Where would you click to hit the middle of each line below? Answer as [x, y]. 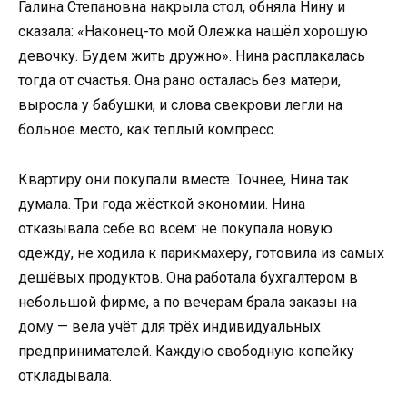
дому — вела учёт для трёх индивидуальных [169, 326]
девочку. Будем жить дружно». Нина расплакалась [192, 56]
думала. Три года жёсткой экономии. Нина [162, 203]
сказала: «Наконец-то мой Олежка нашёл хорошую [193, 32]
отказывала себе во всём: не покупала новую [175, 228]
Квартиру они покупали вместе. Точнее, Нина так [184, 179]
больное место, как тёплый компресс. [147, 130]
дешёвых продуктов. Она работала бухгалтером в [188, 277]
